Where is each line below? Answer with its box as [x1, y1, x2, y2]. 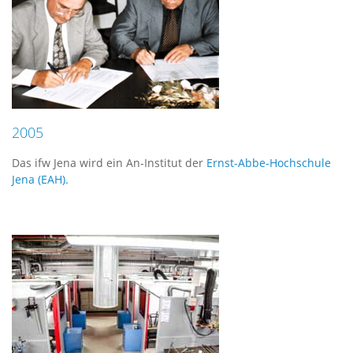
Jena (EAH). [12, 172, 69, 187]
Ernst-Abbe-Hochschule [203, 155, 331, 170]
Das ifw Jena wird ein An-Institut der [12, 155, 203, 170]
